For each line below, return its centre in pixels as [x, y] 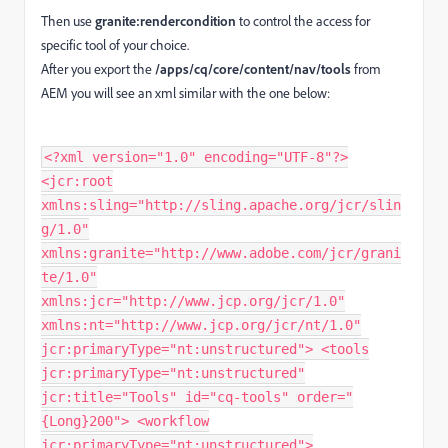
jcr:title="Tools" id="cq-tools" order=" [197, 397]
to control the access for [303, 21]
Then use [68, 21]
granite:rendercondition [165, 21]
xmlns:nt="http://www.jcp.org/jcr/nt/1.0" [201, 325]
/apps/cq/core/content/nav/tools [253, 69]
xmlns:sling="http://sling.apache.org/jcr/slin [221, 205]
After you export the [98, 69]
